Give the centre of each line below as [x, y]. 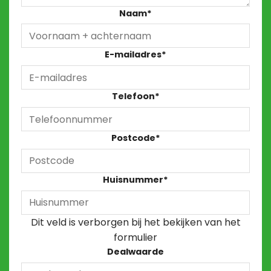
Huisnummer [133, 179]
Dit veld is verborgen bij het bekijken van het [135, 222]
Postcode [133, 138]
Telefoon [133, 96]
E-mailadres [133, 55]
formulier [135, 237]
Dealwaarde [135, 251]
